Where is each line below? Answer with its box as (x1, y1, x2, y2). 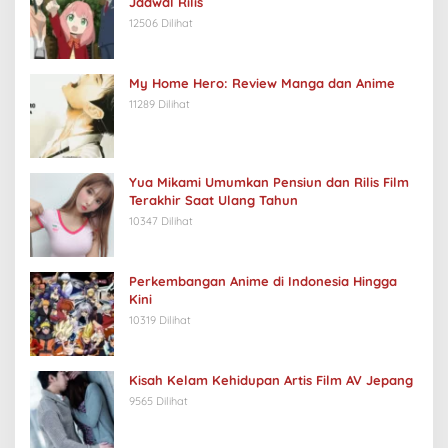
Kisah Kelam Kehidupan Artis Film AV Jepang (129, 372, 413, 389)
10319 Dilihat (129, 313, 191, 328)
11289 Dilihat (129, 97, 190, 112)
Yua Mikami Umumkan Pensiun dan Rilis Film (129, 174, 409, 191)
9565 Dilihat (129, 394, 188, 409)
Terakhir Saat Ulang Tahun (129, 192, 298, 209)
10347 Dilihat (129, 214, 193, 229)
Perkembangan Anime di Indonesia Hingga (129, 273, 397, 290)
